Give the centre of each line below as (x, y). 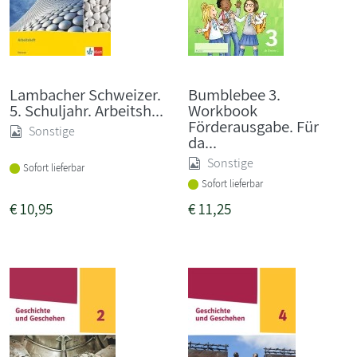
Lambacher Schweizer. (85, 94)
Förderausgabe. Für (253, 126)
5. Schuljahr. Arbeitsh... (86, 110)
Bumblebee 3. (234, 94)
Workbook (223, 110)
